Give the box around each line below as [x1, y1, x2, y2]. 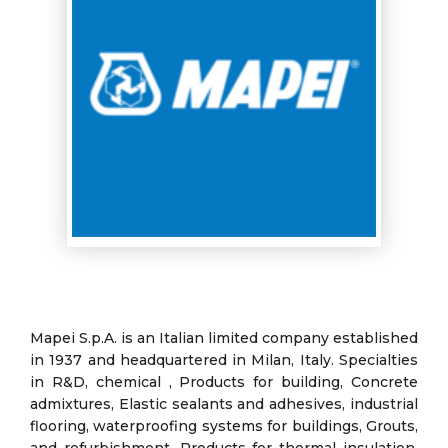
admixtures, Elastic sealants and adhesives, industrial [30, 395, 418, 414]
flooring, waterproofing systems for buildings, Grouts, [30, 417, 418, 436]
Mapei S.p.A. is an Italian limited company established [30, 329, 418, 348]
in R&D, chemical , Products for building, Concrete [30, 373, 418, 392]
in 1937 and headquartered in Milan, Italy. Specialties [30, 351, 418, 370]
